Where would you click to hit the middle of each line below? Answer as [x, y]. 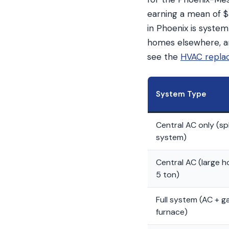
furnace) [172, 212]
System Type [181, 94]
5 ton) [168, 175]
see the [164, 57]
